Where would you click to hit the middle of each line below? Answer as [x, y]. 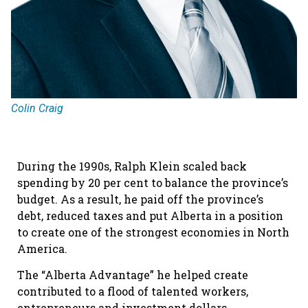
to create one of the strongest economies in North [153, 232]
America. [42, 249]
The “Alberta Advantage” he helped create [133, 275]
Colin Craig [37, 109]
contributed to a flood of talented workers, [133, 291]
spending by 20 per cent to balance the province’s [153, 183]
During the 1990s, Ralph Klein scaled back [132, 166]
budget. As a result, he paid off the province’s [140, 199]
